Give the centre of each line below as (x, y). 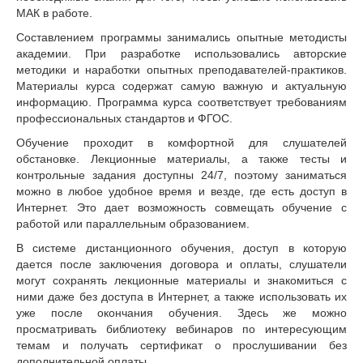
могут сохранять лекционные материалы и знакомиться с (181, 281)
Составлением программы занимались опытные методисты (181, 38)
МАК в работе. (54, 13)
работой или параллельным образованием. (133, 224)
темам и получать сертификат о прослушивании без (181, 346)
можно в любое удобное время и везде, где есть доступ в (181, 192)
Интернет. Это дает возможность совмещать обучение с (181, 208)
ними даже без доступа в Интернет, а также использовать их (181, 297)
